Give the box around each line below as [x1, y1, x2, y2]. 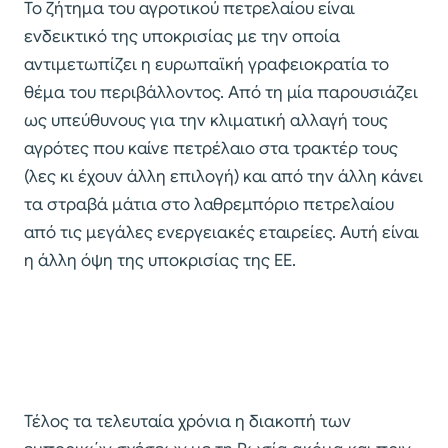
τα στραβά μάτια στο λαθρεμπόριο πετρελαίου [24, 193, 394, 215]
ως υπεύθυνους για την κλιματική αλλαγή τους [24, 109, 388, 131]
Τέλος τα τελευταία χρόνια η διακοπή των [24, 410, 351, 432]
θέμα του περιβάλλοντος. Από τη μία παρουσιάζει [24, 81, 418, 103]
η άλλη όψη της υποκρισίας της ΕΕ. [24, 249, 296, 271]
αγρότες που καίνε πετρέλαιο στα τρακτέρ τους [24, 137, 398, 159]
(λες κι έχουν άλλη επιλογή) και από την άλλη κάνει [24, 165, 423, 187]
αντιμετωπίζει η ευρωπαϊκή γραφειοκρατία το [24, 53, 389, 75]
